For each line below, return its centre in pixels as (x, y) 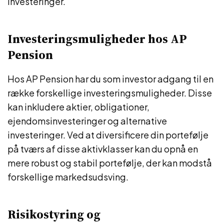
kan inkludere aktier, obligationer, (78, 107)
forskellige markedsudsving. (68, 177)
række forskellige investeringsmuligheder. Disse (110, 93)
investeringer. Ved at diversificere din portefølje (108, 135)
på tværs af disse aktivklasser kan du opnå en (103, 149)
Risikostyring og (54, 214)
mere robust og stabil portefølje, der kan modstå (110, 163)
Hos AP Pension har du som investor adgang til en (110, 79)
